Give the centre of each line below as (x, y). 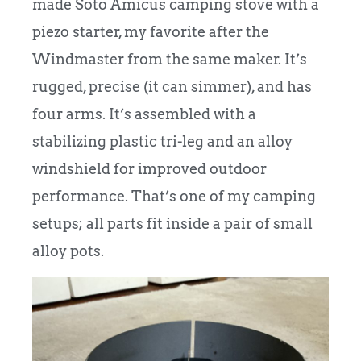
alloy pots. (68, 251)
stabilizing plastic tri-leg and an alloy (162, 142)
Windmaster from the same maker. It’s (170, 60)
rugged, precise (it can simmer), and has (172, 87)
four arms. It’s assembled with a (144, 114)
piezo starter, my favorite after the (151, 32)
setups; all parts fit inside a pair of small (172, 224)
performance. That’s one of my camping (174, 197)
